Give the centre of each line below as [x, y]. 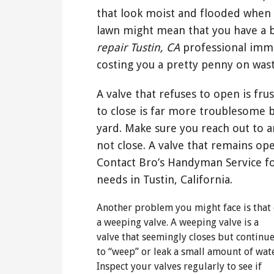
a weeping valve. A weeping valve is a [178, 222]
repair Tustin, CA [138, 47]
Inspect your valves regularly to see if [179, 266]
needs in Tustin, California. [165, 179]
